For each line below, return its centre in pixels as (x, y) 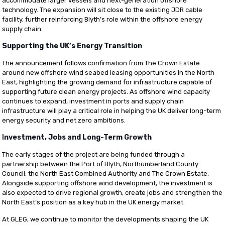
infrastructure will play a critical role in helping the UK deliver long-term (112, 111)
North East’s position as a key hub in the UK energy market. (94, 202)
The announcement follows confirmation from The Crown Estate (101, 63)
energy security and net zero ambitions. (64, 121)
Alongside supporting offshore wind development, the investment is (107, 183)
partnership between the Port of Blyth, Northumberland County (100, 164)
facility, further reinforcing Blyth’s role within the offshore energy (102, 20)
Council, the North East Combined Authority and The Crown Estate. (106, 174)
